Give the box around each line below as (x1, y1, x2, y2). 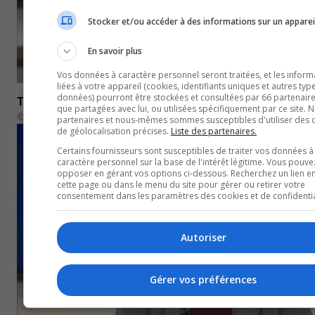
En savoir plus (88, 44, 142, 57)
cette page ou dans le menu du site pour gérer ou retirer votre (57, 178, 305, 191)
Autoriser (180, 230, 226, 244)
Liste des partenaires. (171, 124, 257, 137)
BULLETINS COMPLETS (22, 127, 110, 137)
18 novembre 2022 (31, 110, 112, 122)
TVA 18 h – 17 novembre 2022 (17, 94, 174, 108)
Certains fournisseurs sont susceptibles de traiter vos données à (57, 144, 314, 157)
